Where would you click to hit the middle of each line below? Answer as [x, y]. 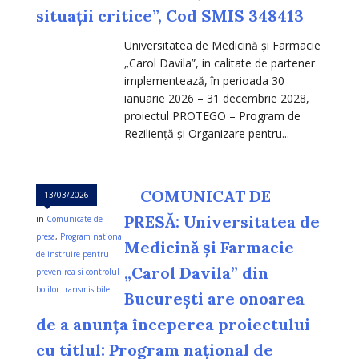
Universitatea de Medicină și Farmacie [222, 46]
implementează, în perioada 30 [204, 81]
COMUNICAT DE [206, 196]
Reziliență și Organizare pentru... [207, 134]
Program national [92, 237]
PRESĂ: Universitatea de [222, 222]
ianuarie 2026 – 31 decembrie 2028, [217, 99]
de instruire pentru [73, 254]
